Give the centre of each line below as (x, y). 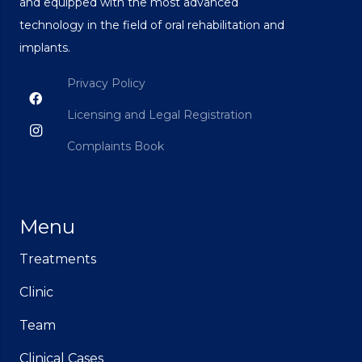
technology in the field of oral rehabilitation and (152, 25)
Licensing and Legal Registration (160, 115)
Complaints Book (116, 147)
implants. (45, 47)
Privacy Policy (107, 83)
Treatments (58, 259)
